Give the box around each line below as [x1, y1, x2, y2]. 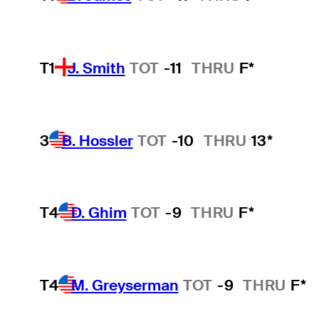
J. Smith [67, 58, 125, 78]
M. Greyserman [70, 275, 179, 295]
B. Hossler [61, 130, 133, 150]
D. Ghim [70, 203, 127, 223]
